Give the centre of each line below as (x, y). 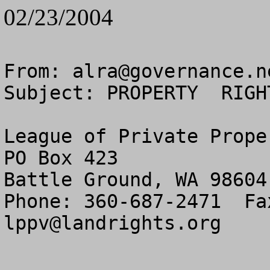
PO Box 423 (61, 158)
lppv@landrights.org (112, 223)
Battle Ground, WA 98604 (135, 180)
